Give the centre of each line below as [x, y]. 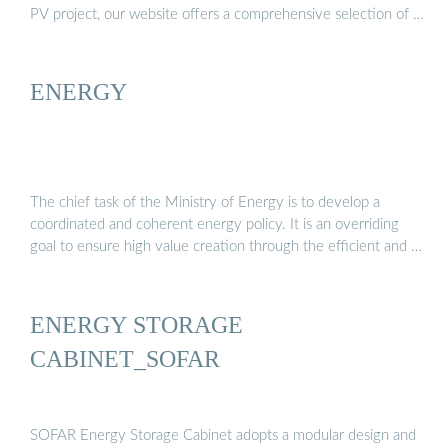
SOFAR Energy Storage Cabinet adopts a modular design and [223, 435]
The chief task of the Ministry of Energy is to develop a [205, 203]
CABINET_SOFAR [125, 358]
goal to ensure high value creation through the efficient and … [226, 247]
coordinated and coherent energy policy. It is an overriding [214, 225]
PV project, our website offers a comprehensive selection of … [227, 14]
